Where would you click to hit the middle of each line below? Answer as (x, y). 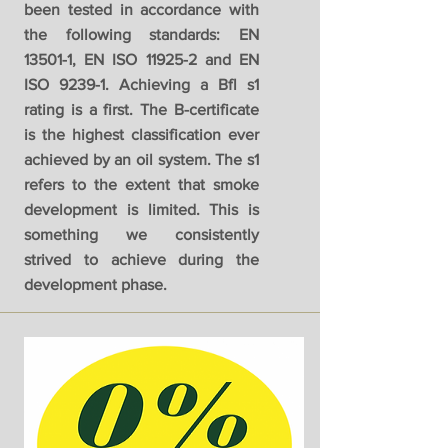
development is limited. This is (141, 210)
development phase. (95, 285)
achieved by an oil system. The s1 (141, 160)
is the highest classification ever (141, 135)
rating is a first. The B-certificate (141, 110)
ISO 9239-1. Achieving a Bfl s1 (141, 85)
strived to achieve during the (141, 260)
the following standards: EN (141, 35)
